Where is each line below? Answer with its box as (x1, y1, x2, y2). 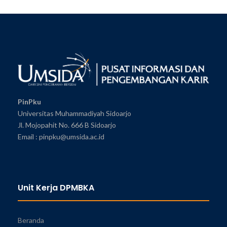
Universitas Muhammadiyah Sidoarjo (18, 108, 131, 118)
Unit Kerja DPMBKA (18, 181, 94, 194)
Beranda (18, 215, 44, 224)
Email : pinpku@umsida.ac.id (18, 132, 104, 141)
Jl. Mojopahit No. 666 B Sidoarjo (18, 120, 116, 129)
